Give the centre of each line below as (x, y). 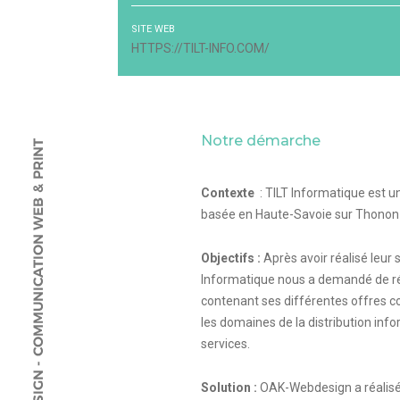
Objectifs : (233, 258)
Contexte (229, 193)
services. (226, 344)
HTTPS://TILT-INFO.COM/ (200, 48)
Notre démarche (261, 141)
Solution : (231, 387)
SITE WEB (153, 29)
